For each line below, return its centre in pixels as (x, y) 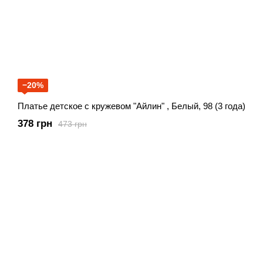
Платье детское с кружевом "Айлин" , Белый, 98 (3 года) (131, 106)
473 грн (73, 124)
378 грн (35, 124)
